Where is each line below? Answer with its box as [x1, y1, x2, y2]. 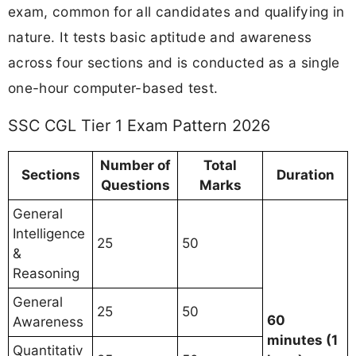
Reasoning [13, 265, 79, 281]
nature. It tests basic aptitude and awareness [8, 29, 312, 46]
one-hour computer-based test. [8, 79, 219, 97]
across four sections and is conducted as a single [8, 54, 340, 72]
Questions [100, 176, 170, 193]
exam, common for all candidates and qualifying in [8, 3, 345, 21]
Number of [99, 157, 171, 173]
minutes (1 [267, 331, 338, 348]
